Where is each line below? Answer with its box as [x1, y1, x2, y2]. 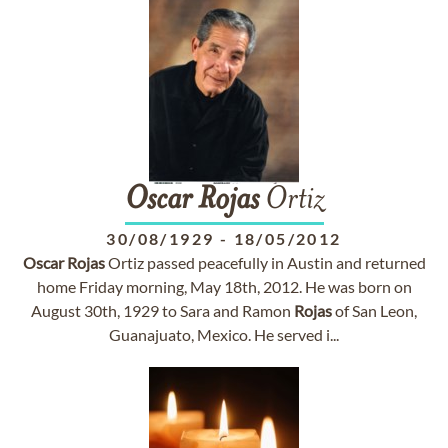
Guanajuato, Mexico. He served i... [109, 325, 339, 344]
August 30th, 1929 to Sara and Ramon [31, 301, 294, 320]
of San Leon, [332, 301, 417, 320]
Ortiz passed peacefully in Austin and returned [104, 253, 426, 272]
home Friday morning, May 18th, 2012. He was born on [36, 277, 412, 296]
